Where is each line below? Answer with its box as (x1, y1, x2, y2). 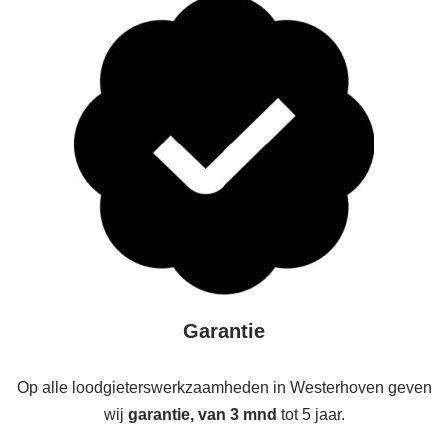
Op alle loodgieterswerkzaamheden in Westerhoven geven (16, 379, 432, 396)
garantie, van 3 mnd (127, 406, 277, 423)
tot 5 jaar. (276, 406, 345, 423)
